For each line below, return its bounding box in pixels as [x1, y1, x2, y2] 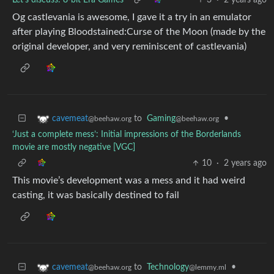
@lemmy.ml [189, 264, 226, 271]
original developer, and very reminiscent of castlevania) [12, 42, 246, 51]
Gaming [147, 114, 176, 123]
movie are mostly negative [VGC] [12, 143, 135, 152]
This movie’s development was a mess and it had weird [12, 176, 245, 185]
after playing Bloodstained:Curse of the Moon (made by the [12, 27, 265, 37]
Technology [147, 263, 189, 272]
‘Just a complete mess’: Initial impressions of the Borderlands [12, 130, 241, 139]
